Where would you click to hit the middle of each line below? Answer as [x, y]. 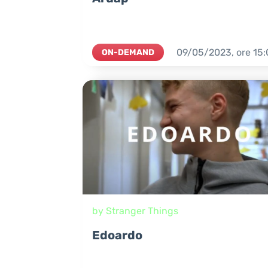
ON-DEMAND [128, 52]
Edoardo [117, 235]
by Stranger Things [135, 211]
